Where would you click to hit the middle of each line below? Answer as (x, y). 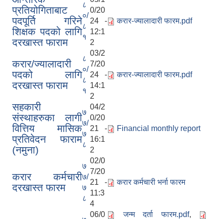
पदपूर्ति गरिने (47, 21)
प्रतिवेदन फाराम (47, 139)
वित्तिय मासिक (47, 128)
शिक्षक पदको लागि (47, 31)
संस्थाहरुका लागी (47, 117)
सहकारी (27, 107)
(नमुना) (25, 150)
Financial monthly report (159, 128)
